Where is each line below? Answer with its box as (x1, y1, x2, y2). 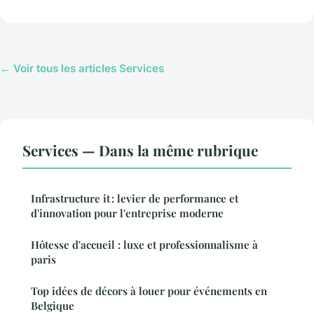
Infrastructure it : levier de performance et (31, 191, 238, 206)
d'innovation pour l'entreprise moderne (31, 206, 224, 221)
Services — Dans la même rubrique (22, 140, 258, 161)
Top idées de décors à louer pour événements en (31, 284, 267, 299)
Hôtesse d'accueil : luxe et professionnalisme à (31, 238, 258, 252)
